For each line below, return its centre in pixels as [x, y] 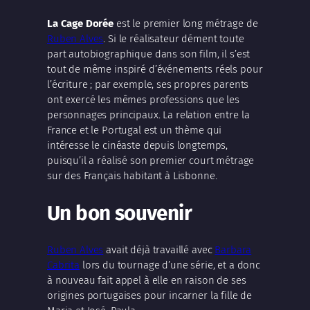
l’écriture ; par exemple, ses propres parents [148, 85]
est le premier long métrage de [186, 24]
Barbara [233, 250]
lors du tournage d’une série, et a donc [170, 265]
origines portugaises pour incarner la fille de [150, 296]
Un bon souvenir [120, 213]
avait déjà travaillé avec [159, 250]
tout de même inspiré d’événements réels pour [155, 70]
